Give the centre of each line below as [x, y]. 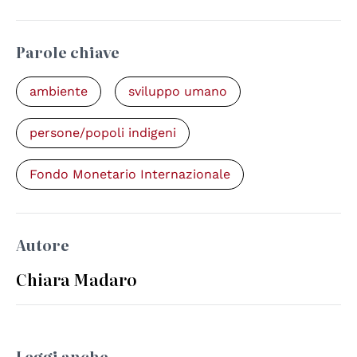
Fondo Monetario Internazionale [130, 175]
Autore [43, 245]
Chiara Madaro [76, 279]
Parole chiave [68, 53]
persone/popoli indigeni [103, 133]
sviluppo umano [178, 92]
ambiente [59, 92]
